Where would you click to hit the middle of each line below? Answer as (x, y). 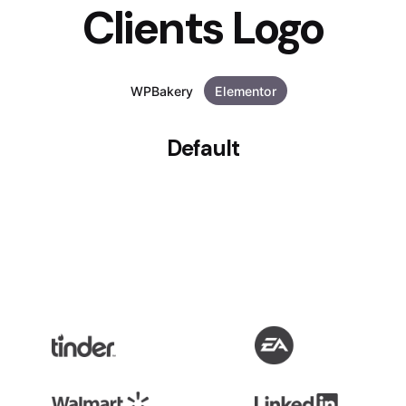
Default (203, 149)
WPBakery (161, 91)
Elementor (245, 91)
